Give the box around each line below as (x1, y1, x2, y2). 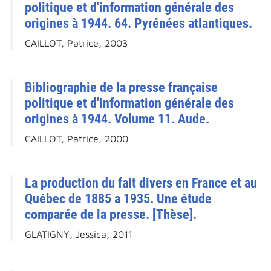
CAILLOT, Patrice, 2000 (25, 133, 128, 145)
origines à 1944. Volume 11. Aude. (25, 111, 209, 127)
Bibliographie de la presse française (25, 79, 218, 96)
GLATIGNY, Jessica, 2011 (25, 229, 132, 240)
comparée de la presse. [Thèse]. (25, 206, 197, 223)
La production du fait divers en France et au (25, 175, 257, 191)
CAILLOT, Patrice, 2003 (25, 38, 128, 49)
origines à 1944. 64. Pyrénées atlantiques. (25, 15, 252, 31)
